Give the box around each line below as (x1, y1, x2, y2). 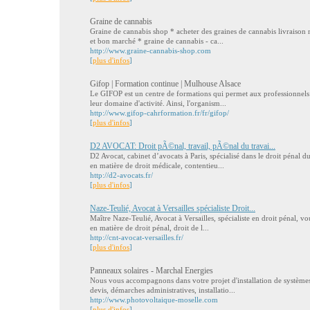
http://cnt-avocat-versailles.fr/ (90, 233, 183, 241)
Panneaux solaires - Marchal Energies (90, 266, 213, 275)
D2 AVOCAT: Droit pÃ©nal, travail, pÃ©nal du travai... (90, 141, 275, 151)
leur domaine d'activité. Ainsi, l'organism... (90, 99, 226, 107)
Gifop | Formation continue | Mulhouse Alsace (90, 79, 241, 89)
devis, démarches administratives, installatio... (90, 286, 235, 294)
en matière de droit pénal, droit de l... (90, 224, 209, 232)
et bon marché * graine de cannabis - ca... (90, 37, 224, 45)
